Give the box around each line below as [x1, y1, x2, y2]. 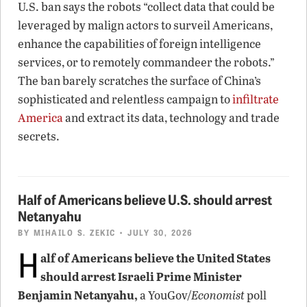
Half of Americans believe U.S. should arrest [18, 188, 272, 208]
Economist [191, 286, 245, 303]
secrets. [18, 127, 60, 144]
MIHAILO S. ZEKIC [33, 225, 116, 238]
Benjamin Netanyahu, [18, 286, 138, 303]
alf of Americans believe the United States [40, 249, 271, 266]
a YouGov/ [138, 286, 191, 303]
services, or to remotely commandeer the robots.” [18, 53, 275, 70]
